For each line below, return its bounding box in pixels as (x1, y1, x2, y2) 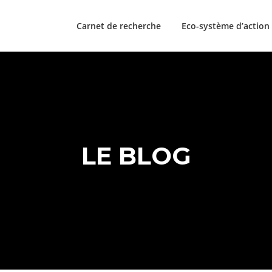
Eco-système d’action (182, 20, 270, 32)
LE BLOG (81, 141, 191, 171)
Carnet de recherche (76, 20, 161, 32)
